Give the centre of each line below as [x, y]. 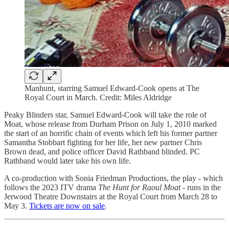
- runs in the [201, 187]
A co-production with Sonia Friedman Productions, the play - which [113, 178]
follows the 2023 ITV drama [51, 187]
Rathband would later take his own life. [67, 161]
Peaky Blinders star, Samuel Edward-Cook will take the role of [105, 114]
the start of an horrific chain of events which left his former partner [111, 133]
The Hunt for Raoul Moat [139, 187]
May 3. [17, 205]
